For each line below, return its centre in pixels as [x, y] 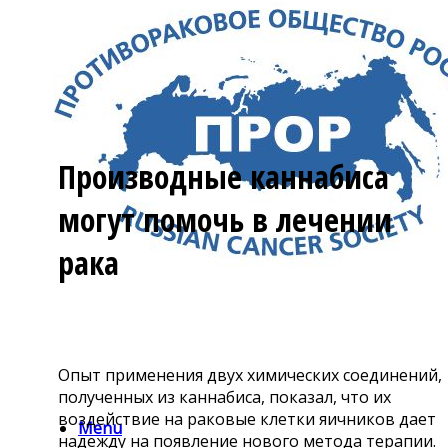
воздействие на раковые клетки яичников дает [247, 418]
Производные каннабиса [223, 177]
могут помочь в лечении [225, 220]
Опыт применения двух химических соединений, [250, 374]
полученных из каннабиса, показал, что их [224, 396]
